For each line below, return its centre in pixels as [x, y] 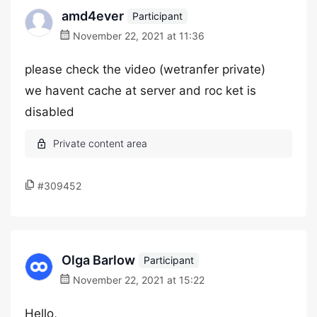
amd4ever [93, 16]
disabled [50, 112]
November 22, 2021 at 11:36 [137, 36]
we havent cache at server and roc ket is [140, 91]
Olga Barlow [98, 260]
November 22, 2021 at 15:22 [137, 280]
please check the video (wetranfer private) [145, 69]
